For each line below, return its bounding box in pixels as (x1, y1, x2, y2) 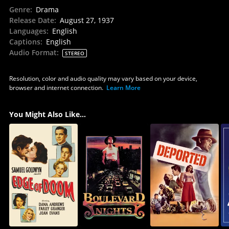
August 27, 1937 (59, 15, 114, 25)
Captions (9, 36, 40, 47)
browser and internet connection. (9, 83, 103, 92)
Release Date (9, 15, 54, 25)
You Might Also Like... (9, 109, 86, 119)
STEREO (64, 49, 84, 57)
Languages (9, 26, 47, 36)
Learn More (106, 83, 141, 92)
